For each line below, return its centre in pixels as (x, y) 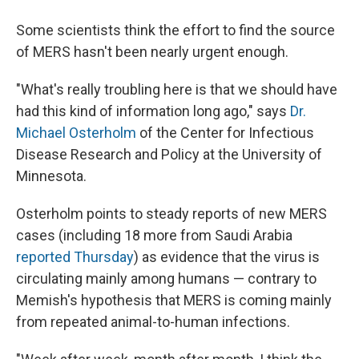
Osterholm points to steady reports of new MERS (171, 213)
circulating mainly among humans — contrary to (166, 278)
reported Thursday (75, 256)
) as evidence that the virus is (227, 256)
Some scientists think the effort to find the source (175, 30)
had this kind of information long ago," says (153, 111)
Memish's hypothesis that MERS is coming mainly (174, 300)
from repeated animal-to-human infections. (153, 321)
